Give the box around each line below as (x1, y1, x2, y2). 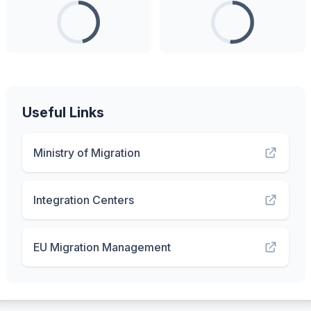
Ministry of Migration (33, 146, 140, 160)
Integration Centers (33, 193, 134, 207)
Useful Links (22, 104, 104, 121)
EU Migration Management (33, 240, 171, 254)
